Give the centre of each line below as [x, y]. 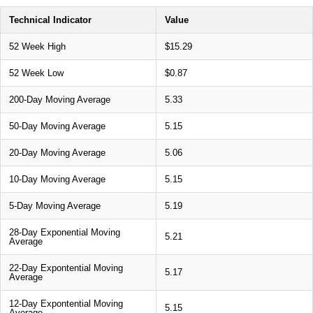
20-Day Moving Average [57, 152]
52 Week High [37, 46]
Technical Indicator [50, 20]
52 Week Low [36, 73]
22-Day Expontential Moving [66, 268]
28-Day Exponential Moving [65, 232]
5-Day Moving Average [55, 205]
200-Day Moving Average [60, 99]
